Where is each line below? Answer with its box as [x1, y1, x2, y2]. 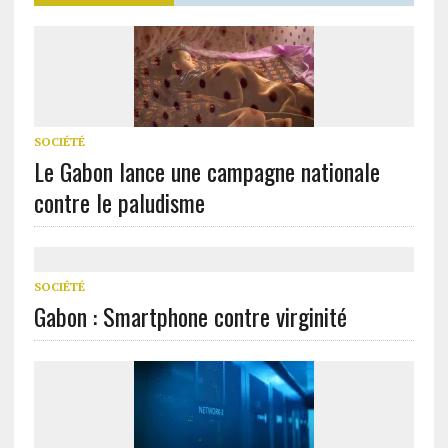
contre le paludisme [33, 184, 205, 221]
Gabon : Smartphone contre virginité [33, 298, 347, 335]
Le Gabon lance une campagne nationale [33, 153, 380, 190]
